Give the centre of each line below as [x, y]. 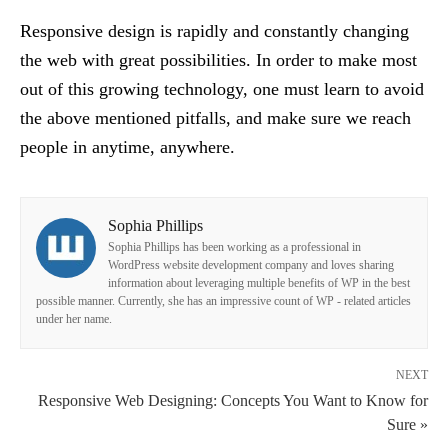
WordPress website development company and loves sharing [251, 265]
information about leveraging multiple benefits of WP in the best [259, 283]
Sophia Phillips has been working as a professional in [234, 247]
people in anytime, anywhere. [127, 147]
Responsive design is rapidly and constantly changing [214, 31]
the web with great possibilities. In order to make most [218, 60]
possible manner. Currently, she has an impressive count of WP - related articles [223, 301]
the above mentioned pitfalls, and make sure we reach [215, 118]
